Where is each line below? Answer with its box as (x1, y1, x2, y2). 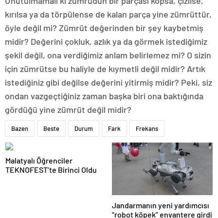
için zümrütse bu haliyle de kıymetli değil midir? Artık (5, 63, 205, 74)
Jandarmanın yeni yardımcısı (112, 200, 209, 210)
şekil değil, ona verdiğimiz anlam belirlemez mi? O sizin (5, 50, 211, 60)
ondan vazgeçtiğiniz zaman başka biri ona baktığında (5, 91, 203, 101)
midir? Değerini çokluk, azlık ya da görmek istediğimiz (5, 36, 207, 47)
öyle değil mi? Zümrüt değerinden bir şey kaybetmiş (5, 22, 203, 33)
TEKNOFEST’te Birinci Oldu (5, 165, 97, 174)
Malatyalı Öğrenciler (5, 156, 73, 165)
